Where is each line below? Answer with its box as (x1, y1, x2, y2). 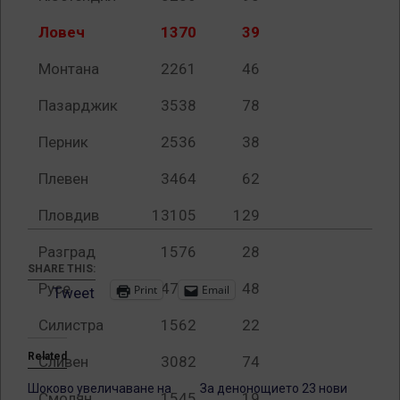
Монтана (38, 59, 99, 78)
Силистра (38, 315, 104, 334)
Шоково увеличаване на (28, 381, 171, 396)
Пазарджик (38, 96, 118, 114)
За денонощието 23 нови (200, 381, 347, 396)
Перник (38, 132, 88, 151)
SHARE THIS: (28, 262, 96, 276)
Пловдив (38, 205, 99, 224)
